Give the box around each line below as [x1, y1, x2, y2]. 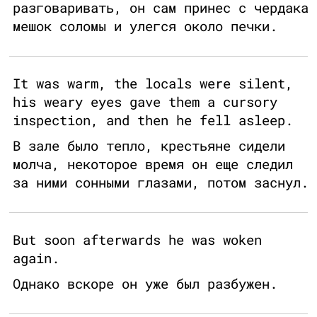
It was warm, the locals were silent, [13, 74, 293, 93]
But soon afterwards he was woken [13, 231, 262, 249]
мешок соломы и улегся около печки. [13, 17, 277, 35]
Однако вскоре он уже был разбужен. [13, 275, 277, 293]
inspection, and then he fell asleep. [13, 111, 293, 129]
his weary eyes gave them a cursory [13, 93, 277, 111]
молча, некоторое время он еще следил [13, 155, 293, 173]
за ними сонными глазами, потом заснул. [13, 173, 309, 192]
